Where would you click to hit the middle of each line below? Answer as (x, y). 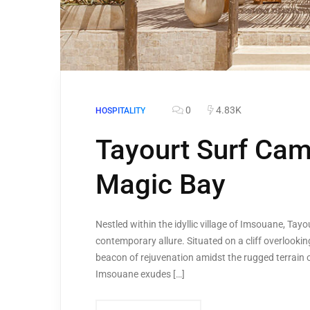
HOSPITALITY (120, 111)
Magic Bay (161, 185)
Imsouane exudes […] (140, 274)
